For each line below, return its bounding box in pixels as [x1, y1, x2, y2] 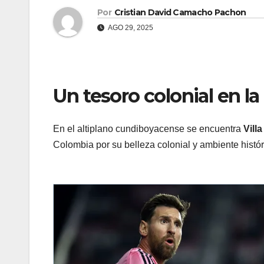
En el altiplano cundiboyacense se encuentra [53, 124, 243, 134]
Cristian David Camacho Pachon [114, 7, 246, 18]
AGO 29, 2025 [107, 24, 153, 32]
